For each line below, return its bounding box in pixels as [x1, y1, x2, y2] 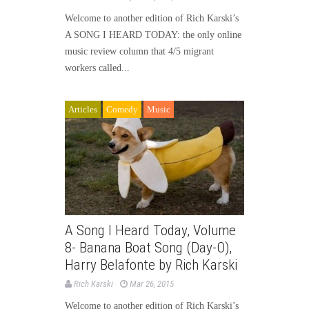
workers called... [65, 62, 130, 73]
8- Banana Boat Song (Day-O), [65, 239, 232, 256]
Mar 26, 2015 [130, 278, 174, 289]
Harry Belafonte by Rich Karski [65, 256, 237, 273]
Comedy [106, 103, 138, 114]
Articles [68, 103, 97, 114]
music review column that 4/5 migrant [65, 46, 214, 57]
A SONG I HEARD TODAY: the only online [65, 29, 241, 40]
